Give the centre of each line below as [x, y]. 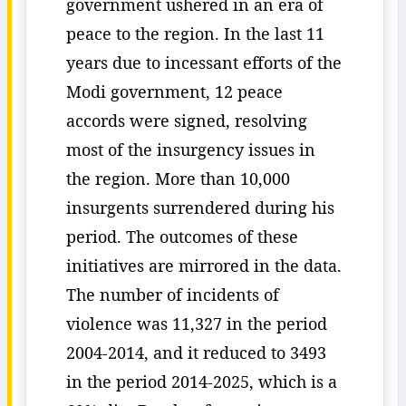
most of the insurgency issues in [191, 150]
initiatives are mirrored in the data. [204, 266]
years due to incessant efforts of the [204, 63]
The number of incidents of [173, 295]
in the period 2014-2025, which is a [202, 382]
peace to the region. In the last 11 [195, 34]
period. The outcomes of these [182, 237]
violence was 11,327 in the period [197, 324]
